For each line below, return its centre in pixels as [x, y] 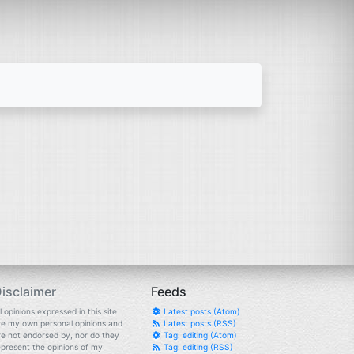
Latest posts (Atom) [200, 311]
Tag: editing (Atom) [199, 335]
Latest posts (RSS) [198, 323]
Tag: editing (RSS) [197, 347]
